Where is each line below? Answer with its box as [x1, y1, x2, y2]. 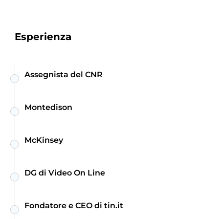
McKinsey [24, 135, 63, 145]
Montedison [24, 103, 72, 112]
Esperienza [15, 31, 71, 43]
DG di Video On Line [24, 168, 105, 178]
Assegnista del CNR [24, 70, 103, 80]
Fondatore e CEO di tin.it [24, 201, 123, 211]
